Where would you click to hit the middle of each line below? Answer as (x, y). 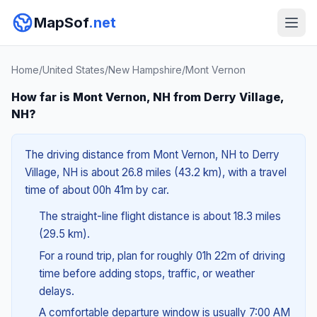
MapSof (61, 23)
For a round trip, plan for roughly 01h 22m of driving (162, 255)
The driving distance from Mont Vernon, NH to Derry (152, 155)
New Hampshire (145, 70)
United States (74, 70)
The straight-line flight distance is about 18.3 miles (160, 216)
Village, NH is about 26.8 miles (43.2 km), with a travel (156, 172)
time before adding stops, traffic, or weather (146, 273)
